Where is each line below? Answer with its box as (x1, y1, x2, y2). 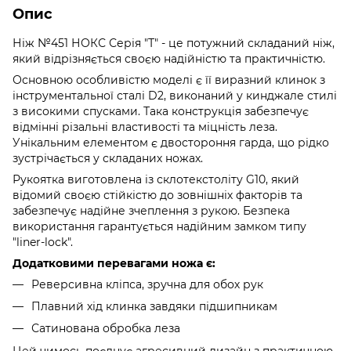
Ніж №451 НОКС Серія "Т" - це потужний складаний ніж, (13, 35, 335, 50)
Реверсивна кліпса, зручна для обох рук (31, 277, 263, 291)
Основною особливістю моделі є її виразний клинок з (13, 72, 325, 87)
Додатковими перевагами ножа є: (13, 255, 215, 270)
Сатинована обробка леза (31, 321, 180, 336)
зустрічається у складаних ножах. (13, 150, 203, 165)
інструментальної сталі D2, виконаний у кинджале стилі (13, 88, 337, 103)
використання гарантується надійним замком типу (13, 219, 306, 233)
